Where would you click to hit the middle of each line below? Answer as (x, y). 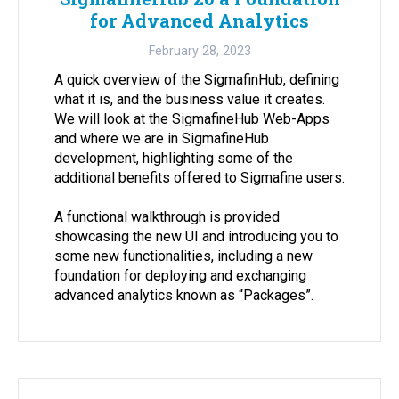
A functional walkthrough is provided (167, 217)
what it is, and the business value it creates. (190, 100)
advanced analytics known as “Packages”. (184, 296)
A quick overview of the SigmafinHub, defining (197, 80)
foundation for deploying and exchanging (180, 276)
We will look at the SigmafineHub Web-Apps (192, 119)
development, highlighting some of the (174, 159)
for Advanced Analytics (199, 21)
